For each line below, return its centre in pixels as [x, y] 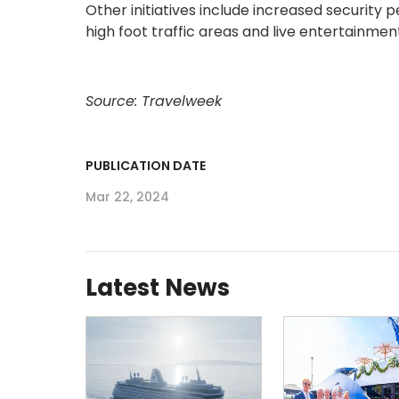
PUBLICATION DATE [146, 165]
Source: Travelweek [154, 101]
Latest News [158, 287]
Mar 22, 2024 [127, 196]
